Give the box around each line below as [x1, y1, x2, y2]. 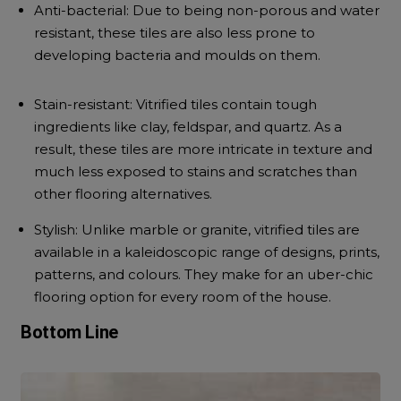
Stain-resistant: [34, 96, 133, 113]
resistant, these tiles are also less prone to [34, 24, 316, 41]
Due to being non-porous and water [129, 2, 380, 19]
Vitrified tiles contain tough [132, 96, 318, 113]
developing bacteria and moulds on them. [34, 47, 325, 64]
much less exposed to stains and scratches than [34, 163, 358, 180]
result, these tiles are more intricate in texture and [34, 141, 373, 158]
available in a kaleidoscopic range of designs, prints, [34, 243, 380, 260]
